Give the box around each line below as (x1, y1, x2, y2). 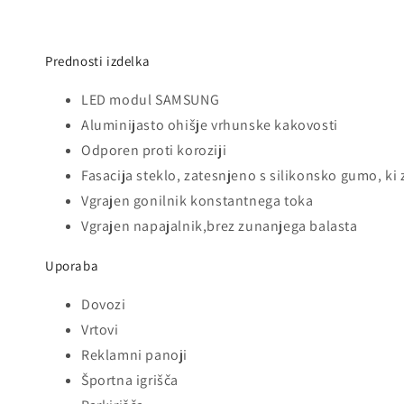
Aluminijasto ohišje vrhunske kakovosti (81, 115, 338, 135)
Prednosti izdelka (45, 52, 151, 70)
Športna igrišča (81, 370, 179, 390)
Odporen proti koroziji (81, 141, 227, 161)
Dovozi (81, 294, 126, 314)
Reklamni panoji (81, 344, 188, 364)
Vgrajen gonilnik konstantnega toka (81, 191, 314, 211)
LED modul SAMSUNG (81, 90, 220, 110)
